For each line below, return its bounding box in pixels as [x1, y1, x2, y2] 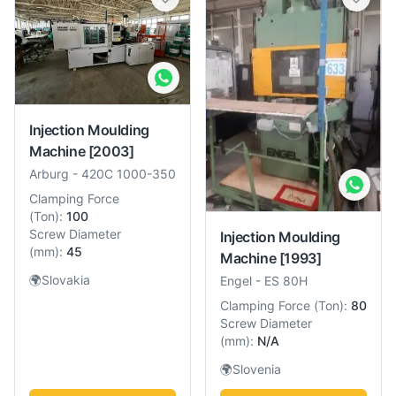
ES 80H [264, 272, 308, 288]
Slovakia [42, 271, 90, 287]
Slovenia [232, 361, 281, 377]
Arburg [29, 165, 69, 181]
